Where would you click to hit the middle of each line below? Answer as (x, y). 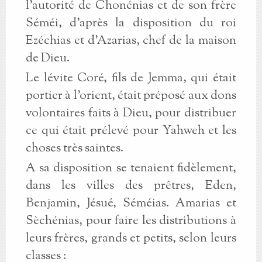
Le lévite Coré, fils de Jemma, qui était (131, 78)
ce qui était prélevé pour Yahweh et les (131, 131)
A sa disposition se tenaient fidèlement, (131, 168)
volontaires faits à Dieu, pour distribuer (131, 113)
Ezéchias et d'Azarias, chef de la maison (131, 41)
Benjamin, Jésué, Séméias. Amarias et (131, 204)
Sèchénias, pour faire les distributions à (131, 221)
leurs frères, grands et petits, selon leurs (131, 239)
